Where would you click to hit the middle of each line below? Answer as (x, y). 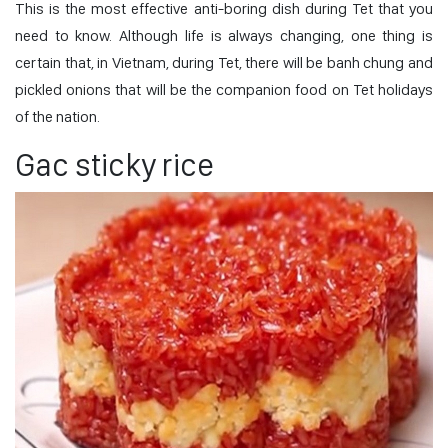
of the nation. (57, 116)
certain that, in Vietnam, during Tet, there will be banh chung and (224, 62)
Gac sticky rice (114, 164)
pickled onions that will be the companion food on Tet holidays (224, 89)
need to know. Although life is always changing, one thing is (224, 35)
